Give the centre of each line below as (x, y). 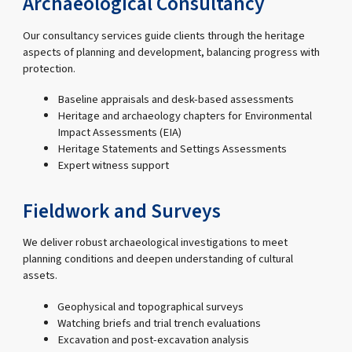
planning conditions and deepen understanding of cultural (158, 259)
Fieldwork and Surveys (122, 211)
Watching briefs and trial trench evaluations (159, 323)
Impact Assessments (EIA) (119, 132)
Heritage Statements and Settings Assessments (172, 148)
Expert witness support (113, 165)
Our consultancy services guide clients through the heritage (164, 35)
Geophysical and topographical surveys (150, 306)
